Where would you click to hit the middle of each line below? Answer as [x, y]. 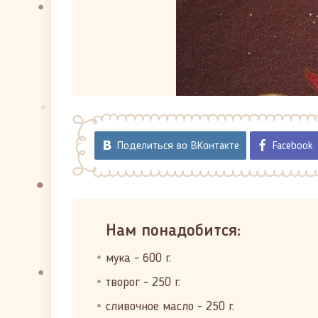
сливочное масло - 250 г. [170, 307]
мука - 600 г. [138, 258]
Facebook [293, 146]
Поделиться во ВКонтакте [178, 146]
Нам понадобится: [173, 231]
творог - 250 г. [143, 283]
